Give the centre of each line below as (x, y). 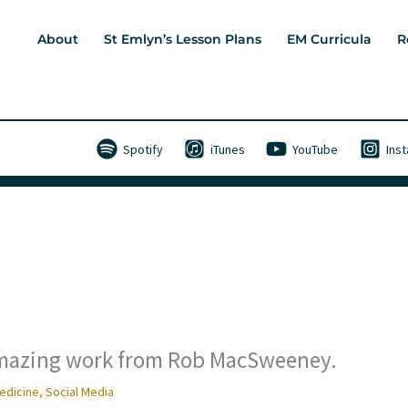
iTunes (228, 149)
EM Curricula (329, 40)
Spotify (143, 149)
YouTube (316, 149)
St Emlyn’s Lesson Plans (183, 40)
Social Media (80, 392)
